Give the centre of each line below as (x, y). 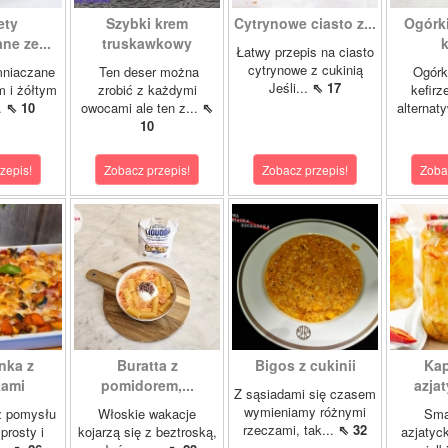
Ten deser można (147, 71)
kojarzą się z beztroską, (147, 431)
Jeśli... (290, 87)
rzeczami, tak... (290, 429)
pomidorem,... (147, 385)
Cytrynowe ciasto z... (305, 23)
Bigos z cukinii (305, 365)
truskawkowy (147, 43)
